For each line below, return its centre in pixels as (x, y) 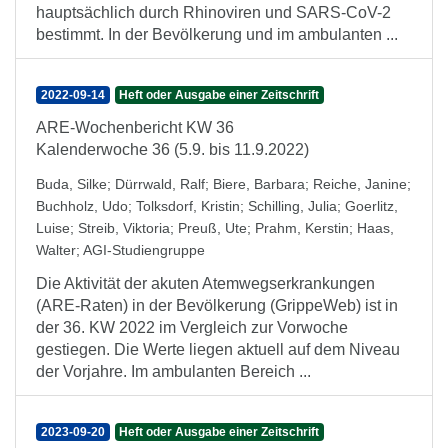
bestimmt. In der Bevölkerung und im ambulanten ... (217, 34)
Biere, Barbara (259, 184)
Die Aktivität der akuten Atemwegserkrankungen (205, 283)
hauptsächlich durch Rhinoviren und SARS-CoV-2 (213, 12)
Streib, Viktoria (124, 228)
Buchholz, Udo (82, 206)
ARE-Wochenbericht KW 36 (135, 127)
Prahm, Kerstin (302, 228)
